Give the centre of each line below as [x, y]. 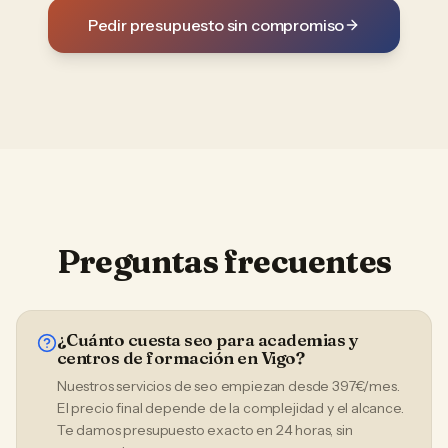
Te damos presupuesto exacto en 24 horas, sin [205, 430]
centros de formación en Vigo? [181, 357]
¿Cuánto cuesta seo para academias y [208, 339]
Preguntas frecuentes [224, 261]
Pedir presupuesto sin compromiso [216, 25]
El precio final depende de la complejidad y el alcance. [230, 408]
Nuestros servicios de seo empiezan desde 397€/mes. [228, 386]
